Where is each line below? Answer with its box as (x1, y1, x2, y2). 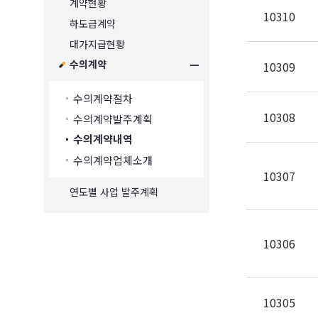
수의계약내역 (73, 133, 133, 146)
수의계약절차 (73, 91, 133, 106)
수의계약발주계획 (73, 111, 153, 126)
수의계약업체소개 (73, 153, 153, 168)
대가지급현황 (70, 37, 125, 51)
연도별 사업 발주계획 (70, 185, 158, 199)
